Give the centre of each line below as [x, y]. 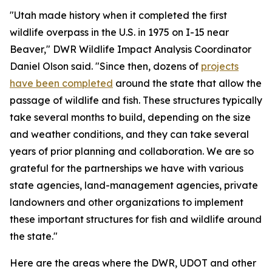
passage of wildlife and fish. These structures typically [136, 100]
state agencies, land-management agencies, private [134, 185]
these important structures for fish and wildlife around [136, 219]
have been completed [61, 83]
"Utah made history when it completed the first [118, 15]
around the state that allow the [187, 83]
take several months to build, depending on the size [130, 117]
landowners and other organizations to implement [127, 202]
